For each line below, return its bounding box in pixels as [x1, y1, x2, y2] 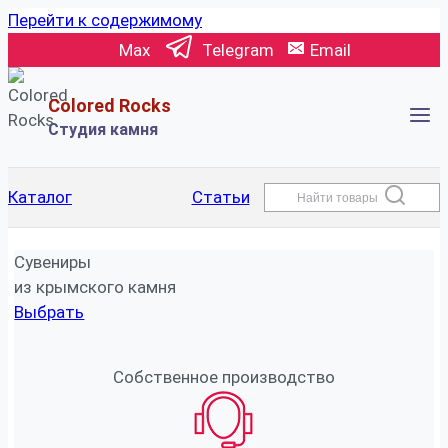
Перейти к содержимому [8, 10, 202, 30]
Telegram [202, 39, 274, 60]
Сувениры [14, 252, 92, 273]
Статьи [191, 187, 250, 207]
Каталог [8, 187, 72, 207]
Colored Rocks [48, 94, 171, 116]
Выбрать [14, 302, 85, 323]
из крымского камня [14, 277, 177, 298]
